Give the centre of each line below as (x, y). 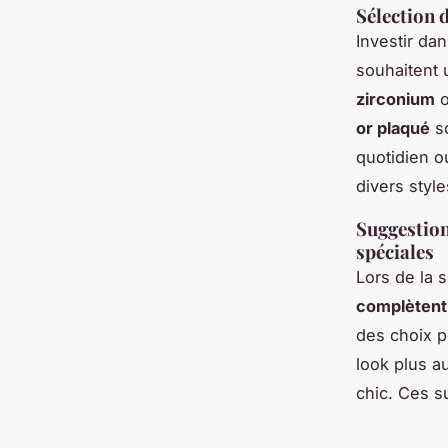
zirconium (395, 98)
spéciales (395, 251)
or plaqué (393, 127)
